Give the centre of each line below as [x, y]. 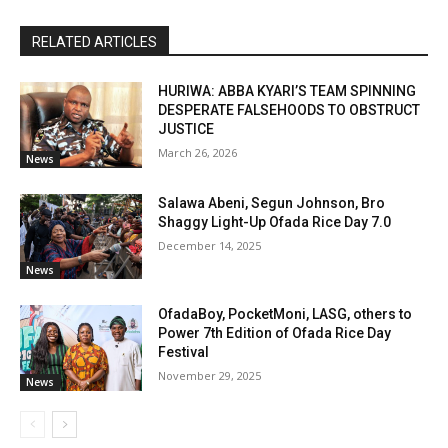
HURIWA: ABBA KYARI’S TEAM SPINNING [287, 91]
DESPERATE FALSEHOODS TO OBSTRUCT [289, 110]
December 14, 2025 [210, 245]
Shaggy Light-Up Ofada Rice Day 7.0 [275, 221]
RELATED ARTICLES [94, 42]
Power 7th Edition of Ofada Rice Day [275, 333]
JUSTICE [186, 129]
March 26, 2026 [198, 153]
